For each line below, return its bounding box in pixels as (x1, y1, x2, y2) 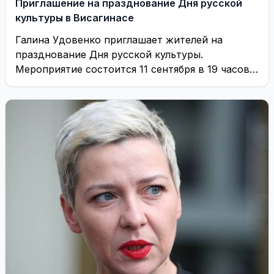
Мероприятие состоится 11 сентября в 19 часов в (15, 62, 259, 75)
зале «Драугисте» (15, 77, 103, 90)
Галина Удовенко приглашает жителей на (15, 33, 223, 46)
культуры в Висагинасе (15, 11, 134, 24)
